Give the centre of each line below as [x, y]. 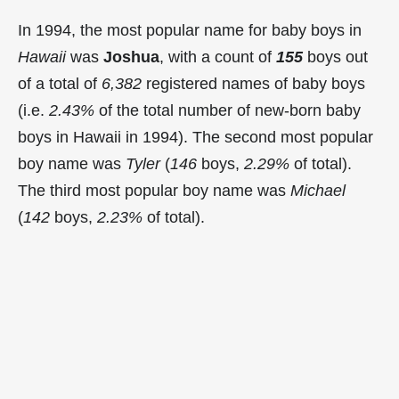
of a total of [60, 83]
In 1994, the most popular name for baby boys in [190, 30]
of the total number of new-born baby [228, 110]
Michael [318, 190]
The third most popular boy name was [154, 190]
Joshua [131, 57]
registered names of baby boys [253, 83]
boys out [335, 57]
